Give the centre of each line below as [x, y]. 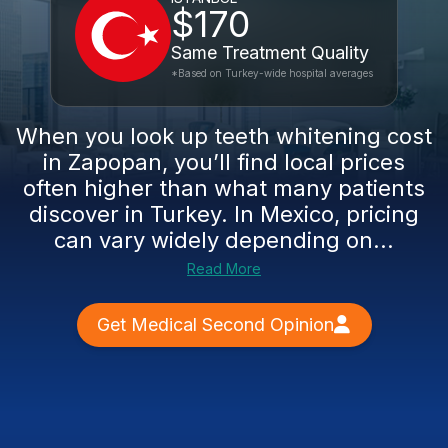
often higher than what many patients [224, 188]
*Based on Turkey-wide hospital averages [272, 73]
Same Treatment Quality [270, 52]
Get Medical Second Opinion [215, 324]
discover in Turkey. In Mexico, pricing [224, 214]
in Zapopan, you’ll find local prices [224, 162]
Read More [224, 268]
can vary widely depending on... [224, 240]
